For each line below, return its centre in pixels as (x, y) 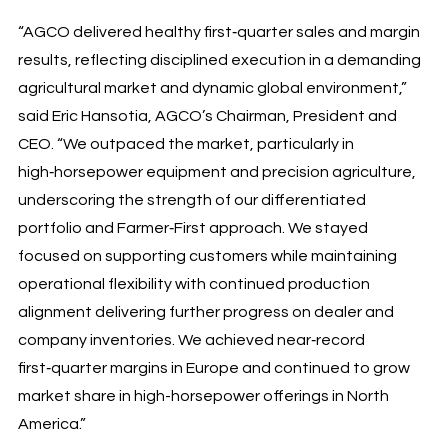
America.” (51, 423)
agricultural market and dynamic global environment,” (212, 87)
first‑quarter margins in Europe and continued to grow (213, 367)
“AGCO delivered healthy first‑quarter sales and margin (218, 31)
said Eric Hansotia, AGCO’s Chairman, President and (207, 115)
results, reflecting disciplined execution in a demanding (219, 59)
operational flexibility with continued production (193, 283)
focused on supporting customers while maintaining (207, 255)
